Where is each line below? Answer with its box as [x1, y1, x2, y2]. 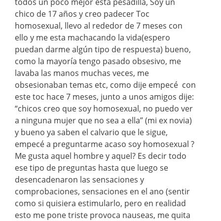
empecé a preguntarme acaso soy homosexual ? [15, 138, 194, 149]
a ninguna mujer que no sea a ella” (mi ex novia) [15, 114, 192, 126]
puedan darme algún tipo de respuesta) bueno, [15, 43, 191, 55]
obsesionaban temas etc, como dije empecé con [15, 79, 196, 90]
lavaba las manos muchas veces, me [15, 67, 149, 78]
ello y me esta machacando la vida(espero [15, 32, 170, 43]
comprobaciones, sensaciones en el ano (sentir [15, 185, 190, 197]
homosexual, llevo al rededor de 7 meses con [15, 20, 183, 31]
